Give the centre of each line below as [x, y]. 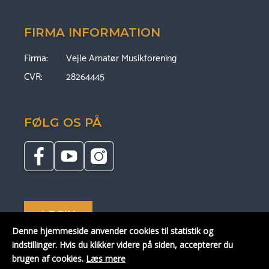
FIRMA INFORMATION [92, 33]
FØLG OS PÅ [63, 123]
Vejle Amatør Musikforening [121, 59]
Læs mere [106, 258]
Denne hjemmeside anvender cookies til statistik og [113, 231]
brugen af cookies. [49, 258]
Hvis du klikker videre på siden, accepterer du [146, 245]
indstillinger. [36, 245]
